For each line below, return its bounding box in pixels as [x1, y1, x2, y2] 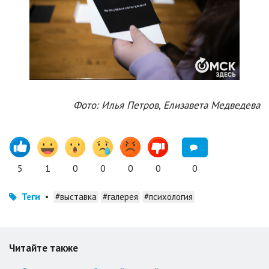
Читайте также [9, 241, 78, 255]
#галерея [103, 191, 138, 203]
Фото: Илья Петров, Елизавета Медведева [73, 98, 260, 112]
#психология [144, 191, 193, 203]
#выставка [55, 191, 97, 203]
